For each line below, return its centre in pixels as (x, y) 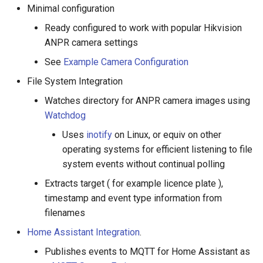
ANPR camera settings (91, 43)
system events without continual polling (144, 164)
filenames (65, 213)
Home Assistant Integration (83, 232)
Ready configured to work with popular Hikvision (143, 28)
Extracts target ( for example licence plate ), (134, 183)
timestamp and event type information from (133, 198)
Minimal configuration (71, 9)
